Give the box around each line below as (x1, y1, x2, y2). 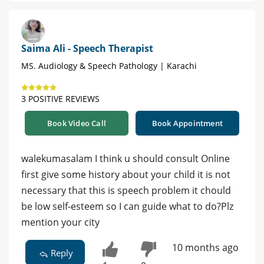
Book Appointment (151, 118, 223, 129)
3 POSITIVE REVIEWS (21, 93, 100, 105)
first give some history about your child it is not (21, 168, 230, 181)
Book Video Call (47, 118, 106, 129)
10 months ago (171, 241, 239, 255)
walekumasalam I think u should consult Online (21, 152, 230, 166)
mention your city (21, 216, 100, 229)
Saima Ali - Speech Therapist (21, 42, 153, 55)
